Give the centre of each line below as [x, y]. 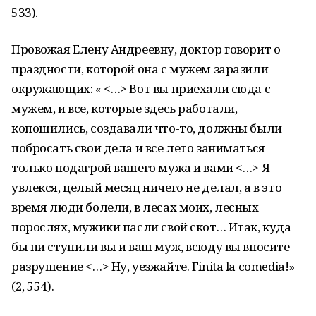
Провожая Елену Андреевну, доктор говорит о [146, 49]
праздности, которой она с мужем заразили [140, 69]
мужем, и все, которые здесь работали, [124, 108]
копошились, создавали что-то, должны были [147, 128]
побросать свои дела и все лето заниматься [138, 148]
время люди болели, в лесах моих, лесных [135, 207]
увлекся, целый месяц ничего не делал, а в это [147, 187]
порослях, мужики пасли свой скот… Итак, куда [151, 227]
